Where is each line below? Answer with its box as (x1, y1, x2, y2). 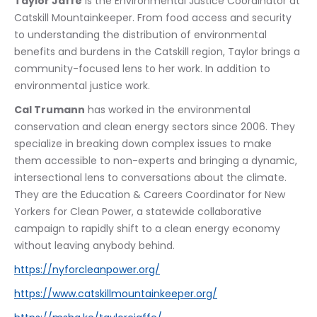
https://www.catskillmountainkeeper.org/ (14, 287, 217, 301)
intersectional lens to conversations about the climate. (14, 171, 289, 185)
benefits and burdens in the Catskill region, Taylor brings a (14, 45, 303, 59)
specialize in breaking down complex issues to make (14, 137, 275, 151)
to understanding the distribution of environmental (14, 28, 270, 42)
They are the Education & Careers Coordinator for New (14, 188, 288, 202)
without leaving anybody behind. (14, 238, 175, 253)
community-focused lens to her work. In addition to (14, 62, 273, 76)
